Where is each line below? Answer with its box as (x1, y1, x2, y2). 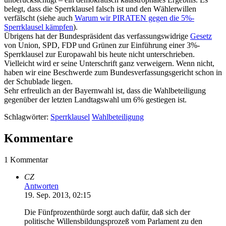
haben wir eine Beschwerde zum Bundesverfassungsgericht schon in (4, 68, 222, 77)
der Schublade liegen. (4, 77, 73, 86)
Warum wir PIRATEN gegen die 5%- (75, 13, 194, 22)
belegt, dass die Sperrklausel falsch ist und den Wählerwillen (4, 4, 196, 13)
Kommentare (4, 131, 73, 145)
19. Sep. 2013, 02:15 (24, 190, 91, 199)
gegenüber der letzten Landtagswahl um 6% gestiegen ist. (4, 95, 187, 104)
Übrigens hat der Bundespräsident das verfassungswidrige (4, 31, 190, 40)
